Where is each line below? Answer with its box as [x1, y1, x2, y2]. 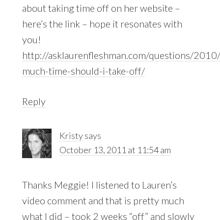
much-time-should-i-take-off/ [22, 64, 145, 77]
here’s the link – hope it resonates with [22, 17, 182, 29]
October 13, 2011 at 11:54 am [59, 144, 171, 155]
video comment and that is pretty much [22, 194, 184, 206]
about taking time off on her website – [22, 1, 180, 14]
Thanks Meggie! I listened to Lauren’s [22, 178, 177, 191]
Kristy [59, 130, 83, 141]
